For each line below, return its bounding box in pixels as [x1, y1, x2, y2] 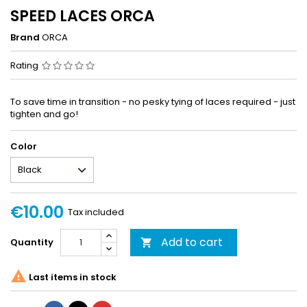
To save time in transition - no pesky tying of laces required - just [10, 95, 295, 108]
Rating [10, 58, 40, 72]
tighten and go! [10, 107, 78, 121]
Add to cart [161, 234, 223, 250]
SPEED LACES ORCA [10, 5, 155, 27]
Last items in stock [27, 271, 116, 284]
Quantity [10, 235, 53, 249]
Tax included [68, 205, 124, 219]
